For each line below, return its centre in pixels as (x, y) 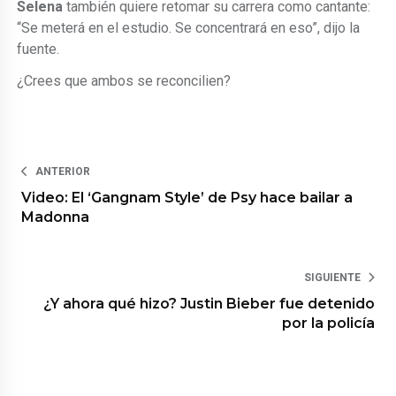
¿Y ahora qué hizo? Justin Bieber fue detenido (209, 303)
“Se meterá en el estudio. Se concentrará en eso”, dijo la (189, 27)
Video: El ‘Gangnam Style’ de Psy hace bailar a (187, 197)
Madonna (56, 217)
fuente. (38, 49)
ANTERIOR (63, 171)
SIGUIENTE (332, 277)
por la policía (328, 323)
